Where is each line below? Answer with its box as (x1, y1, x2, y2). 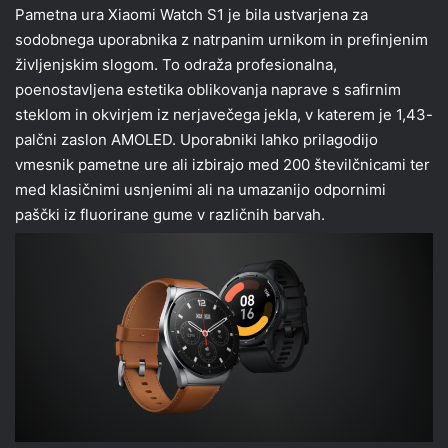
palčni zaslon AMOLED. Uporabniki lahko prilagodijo (15, 130, 378, 150)
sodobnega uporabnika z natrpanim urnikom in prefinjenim (15, 30, 428, 50)
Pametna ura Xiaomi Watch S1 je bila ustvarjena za (15, 5, 368, 25)
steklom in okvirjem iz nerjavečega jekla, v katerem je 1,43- (15, 105, 433, 125)
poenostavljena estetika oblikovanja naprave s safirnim (15, 80, 401, 100)
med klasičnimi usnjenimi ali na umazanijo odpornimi (15, 180, 386, 200)
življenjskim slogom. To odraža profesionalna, (15, 55, 337, 75)
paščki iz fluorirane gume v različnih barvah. (15, 205, 325, 225)
